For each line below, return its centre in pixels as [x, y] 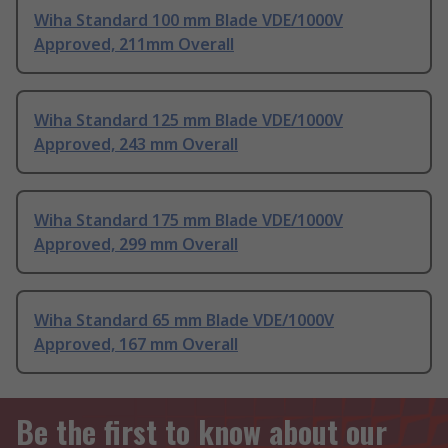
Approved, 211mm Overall [134, 44]
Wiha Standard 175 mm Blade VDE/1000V [188, 220]
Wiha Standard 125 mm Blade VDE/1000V [188, 120]
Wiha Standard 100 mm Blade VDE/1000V [188, 20]
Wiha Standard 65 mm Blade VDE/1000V [184, 320]
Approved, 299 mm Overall [136, 244]
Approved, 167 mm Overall [136, 344]
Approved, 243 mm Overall [136, 144]
